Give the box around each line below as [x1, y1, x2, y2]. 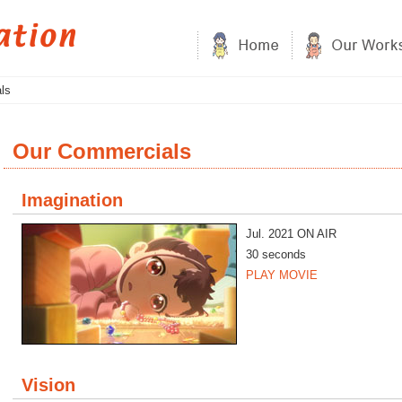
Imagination [22, 190, 123, 210]
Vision [22, 375, 75, 395]
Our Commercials [13, 139, 191, 163]
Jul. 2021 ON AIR [246, 227, 336, 240]
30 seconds [246, 248, 306, 261]
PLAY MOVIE [246, 268, 318, 282]
